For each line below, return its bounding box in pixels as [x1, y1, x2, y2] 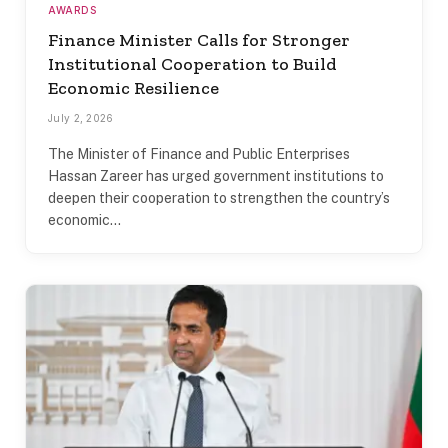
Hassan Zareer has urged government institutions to [48, 167, 384, 184]
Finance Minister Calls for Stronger [48, 28, 350, 51]
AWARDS [48, 3, 96, 16]
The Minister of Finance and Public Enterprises [48, 145, 350, 162]
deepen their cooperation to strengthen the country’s [48, 189, 390, 206]
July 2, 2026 [48, 111, 114, 124]
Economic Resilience [48, 76, 219, 99]
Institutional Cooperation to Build [48, 52, 337, 75]
